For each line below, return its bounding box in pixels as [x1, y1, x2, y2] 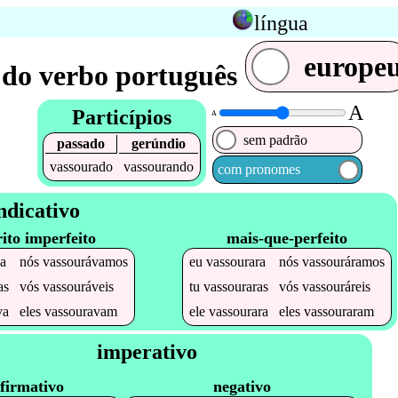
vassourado [49, 159, 113, 175]
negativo [212, 377, 271, 395]
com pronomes [217, 162, 300, 178]
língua [253, 12, 308, 35]
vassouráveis [42, 278, 114, 294]
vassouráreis [302, 278, 371, 294]
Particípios [71, 105, 171, 129]
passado [56, 136, 105, 152]
